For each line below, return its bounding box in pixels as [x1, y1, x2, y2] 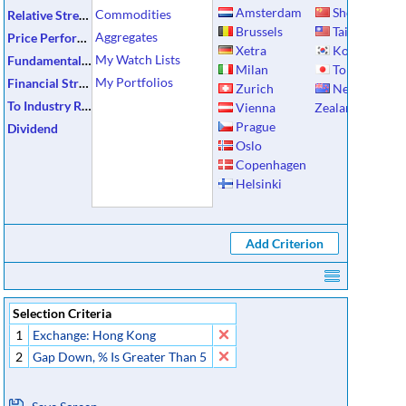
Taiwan [330, 24, 372, 39]
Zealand [314, 100, 360, 115]
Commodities [95, 6, 171, 22]
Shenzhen [330, 5, 386, 20]
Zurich [233, 81, 274, 96]
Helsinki [233, 176, 282, 191]
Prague [233, 119, 275, 134]
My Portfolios [95, 74, 173, 90]
